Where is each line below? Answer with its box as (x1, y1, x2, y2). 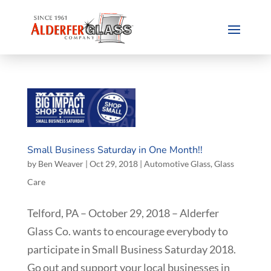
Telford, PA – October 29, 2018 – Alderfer (27, 206, 219, 220)
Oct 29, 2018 (89, 158, 138, 169)
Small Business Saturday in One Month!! (27, 143, 203, 157)
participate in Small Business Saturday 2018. (27, 242, 238, 256)
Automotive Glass (143, 158, 211, 169)
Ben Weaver (38, 158, 83, 169)
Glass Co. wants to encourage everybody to (27, 224, 228, 238)
